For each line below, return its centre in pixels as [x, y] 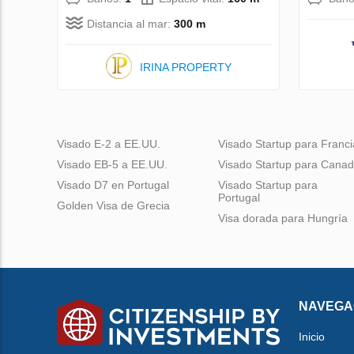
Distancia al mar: [130, 23]
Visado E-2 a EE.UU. [109, 143]
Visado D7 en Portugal [113, 185]
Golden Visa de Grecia [113, 205]
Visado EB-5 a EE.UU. [112, 164]
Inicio [312, 336]
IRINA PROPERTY [185, 67]
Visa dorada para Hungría [283, 218]
